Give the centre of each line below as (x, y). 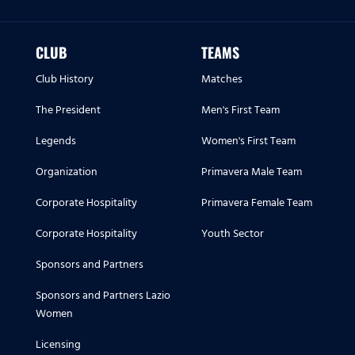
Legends (56, 141)
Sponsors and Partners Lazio (103, 296)
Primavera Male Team (252, 172)
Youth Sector (233, 234)
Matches (222, 79)
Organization (67, 172)
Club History (65, 79)
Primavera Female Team (257, 203)
